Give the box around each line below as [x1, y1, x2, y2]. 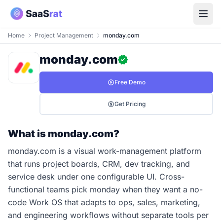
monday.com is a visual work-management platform [8, 146, 201, 156]
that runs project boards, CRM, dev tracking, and [8, 159, 190, 169]
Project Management [35, 32, 93, 39]
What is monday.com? [8, 128, 119, 140]
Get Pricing [114, 100, 146, 108]
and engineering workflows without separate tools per [8, 210, 209, 220]
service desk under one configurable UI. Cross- [8, 172, 184, 182]
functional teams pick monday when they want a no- [8, 184, 203, 194]
